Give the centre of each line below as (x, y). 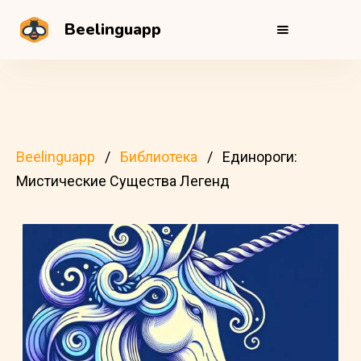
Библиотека (159, 157)
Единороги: (260, 157)
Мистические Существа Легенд (123, 181)
